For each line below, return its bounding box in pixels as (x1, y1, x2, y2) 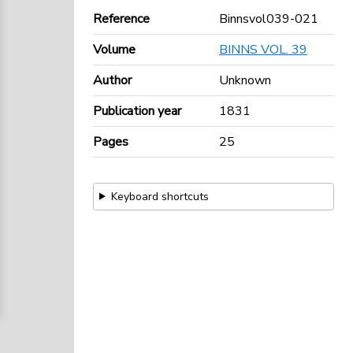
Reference (93, 9, 150, 28)
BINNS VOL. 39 (219, 40, 307, 58)
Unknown (219, 71, 271, 89)
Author (93, 71, 132, 89)
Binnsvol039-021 (219, 9, 318, 28)
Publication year (93, 102, 181, 120)
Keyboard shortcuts (110, 188, 209, 204)
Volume (93, 40, 136, 58)
